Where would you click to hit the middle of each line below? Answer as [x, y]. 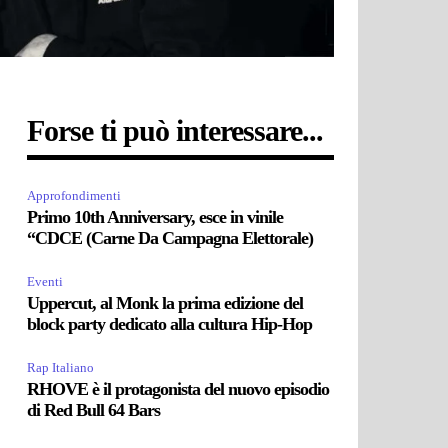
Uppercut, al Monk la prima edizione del [165, 302]
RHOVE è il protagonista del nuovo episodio [178, 388]
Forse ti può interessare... [175, 130]
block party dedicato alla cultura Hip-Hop [170, 323]
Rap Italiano [61, 367]
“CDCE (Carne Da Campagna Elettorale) [170, 237]
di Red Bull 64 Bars [94, 409]
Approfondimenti [74, 195]
